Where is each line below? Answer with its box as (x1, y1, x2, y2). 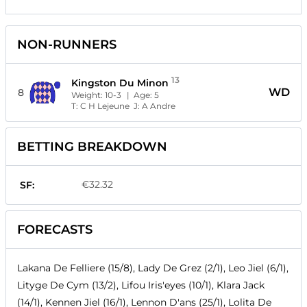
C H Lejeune (79, 101, 130, 112)
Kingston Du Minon (71, 77, 169, 90)
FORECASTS (17, 222, 93, 238)
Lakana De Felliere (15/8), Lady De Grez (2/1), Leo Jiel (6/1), (17, 262, 288, 275)
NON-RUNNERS (17, 37, 116, 53)
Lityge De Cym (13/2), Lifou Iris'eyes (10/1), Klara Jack (17, 279, 265, 292)
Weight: (71, 90, 105, 101)
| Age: (126, 90, 154, 101)
